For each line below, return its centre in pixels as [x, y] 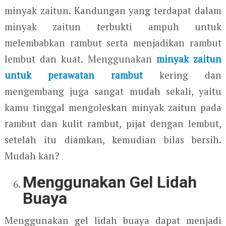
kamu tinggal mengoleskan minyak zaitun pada [113, 107]
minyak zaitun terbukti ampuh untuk [113, 26]
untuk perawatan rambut [73, 75]
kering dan [182, 75]
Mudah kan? [32, 155]
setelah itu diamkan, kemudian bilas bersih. [113, 139]
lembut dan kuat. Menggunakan [80, 59]
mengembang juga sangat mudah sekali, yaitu [113, 91]
